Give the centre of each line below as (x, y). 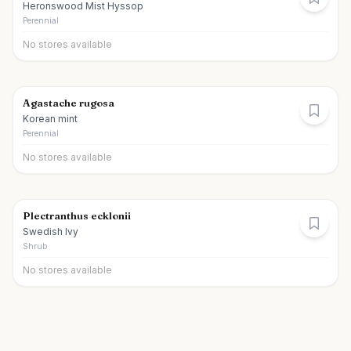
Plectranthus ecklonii (77, 215)
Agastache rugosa (69, 103)
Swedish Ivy (51, 232)
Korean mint (50, 119)
